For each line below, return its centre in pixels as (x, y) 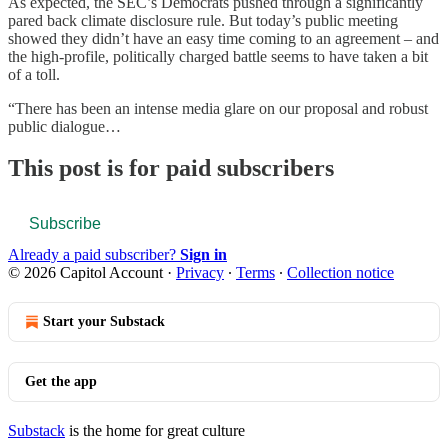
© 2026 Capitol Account (85, 273)
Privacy (200, 273)
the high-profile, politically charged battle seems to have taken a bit (218, 56)
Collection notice (340, 273)
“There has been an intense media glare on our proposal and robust (218, 108)
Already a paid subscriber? (94, 255)
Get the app (61, 382)
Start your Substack (104, 322)
